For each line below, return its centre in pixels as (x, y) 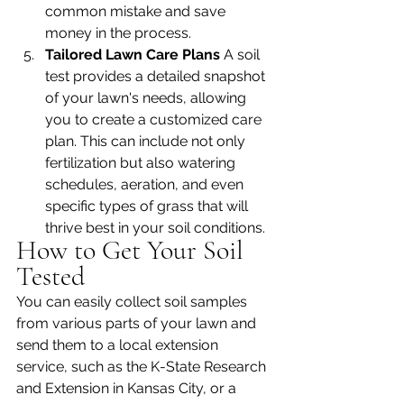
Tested (50, 277)
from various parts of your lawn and (138, 324)
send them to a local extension (119, 345)
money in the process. (118, 33)
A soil (243, 55)
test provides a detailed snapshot (157, 77)
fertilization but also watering (142, 163)
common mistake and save (137, 12)
